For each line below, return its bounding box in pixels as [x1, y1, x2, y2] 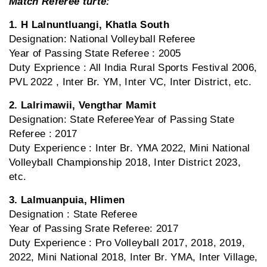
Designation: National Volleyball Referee [9, 33, 195, 45]
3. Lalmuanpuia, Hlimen [9, 194, 125, 206]
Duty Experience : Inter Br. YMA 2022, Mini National [9, 142, 250, 154]
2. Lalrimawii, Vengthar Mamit [9, 100, 156, 111]
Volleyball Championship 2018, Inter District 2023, [9, 157, 241, 169]
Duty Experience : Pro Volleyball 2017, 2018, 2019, [9, 237, 245, 249]
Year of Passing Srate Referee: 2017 [9, 223, 178, 235]
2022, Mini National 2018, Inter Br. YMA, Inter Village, [9, 252, 258, 263]
